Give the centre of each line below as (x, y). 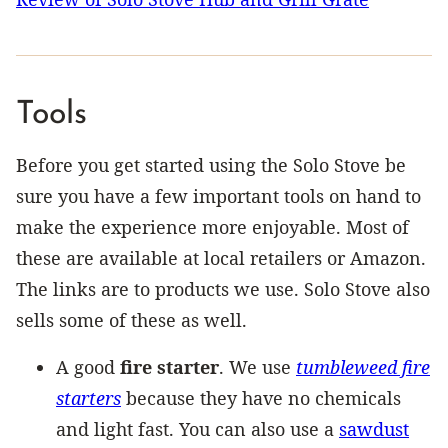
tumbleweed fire (363, 366)
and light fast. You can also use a (197, 428)
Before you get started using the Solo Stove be (211, 164)
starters (88, 397)
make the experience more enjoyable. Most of (212, 226)
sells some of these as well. (131, 319)
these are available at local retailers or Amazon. (221, 257)
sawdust (374, 428)
